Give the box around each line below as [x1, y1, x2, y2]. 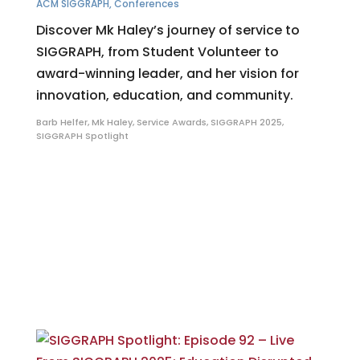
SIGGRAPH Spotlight [35, 129, 129, 143]
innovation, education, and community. [35, 86, 293, 105]
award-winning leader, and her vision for [35, 64, 299, 84]
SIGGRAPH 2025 [210, 116, 282, 129]
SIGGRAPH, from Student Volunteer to [35, 43, 279, 62]
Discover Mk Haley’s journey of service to [35, 21, 300, 40]
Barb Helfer [35, 116, 88, 129]
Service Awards [136, 116, 207, 129]
